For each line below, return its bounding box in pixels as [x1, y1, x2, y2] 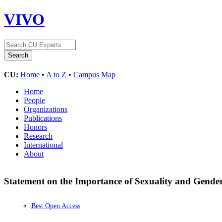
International [24, 140, 63, 149]
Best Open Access [31, 202, 80, 210]
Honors [24, 122, 47, 131]
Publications [24, 113, 62, 122]
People [24, 96, 45, 105]
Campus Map [73, 70, 115, 79]
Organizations [24, 105, 67, 113]
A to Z [46, 70, 66, 79]
